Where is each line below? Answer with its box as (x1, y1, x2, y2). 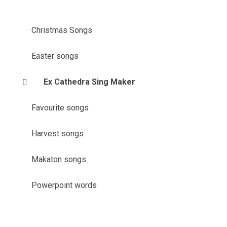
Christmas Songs (31, 25, 92, 35)
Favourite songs (31, 103, 89, 112)
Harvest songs (31, 129, 84, 138)
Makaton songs (31, 155, 86, 164)
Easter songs (31, 51, 79, 61)
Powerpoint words (31, 180, 97, 190)
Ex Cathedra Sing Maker (43, 77, 135, 87)
